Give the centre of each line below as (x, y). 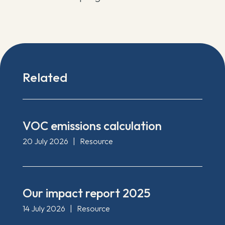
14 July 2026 (44, 208)
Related (45, 77)
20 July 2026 (45, 141)
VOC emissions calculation (92, 126)
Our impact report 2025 (86, 193)
